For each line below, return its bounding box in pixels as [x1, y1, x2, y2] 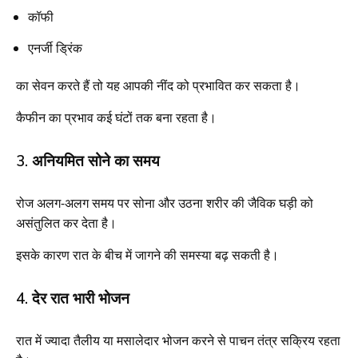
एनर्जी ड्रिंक [28, 38, 82, 57]
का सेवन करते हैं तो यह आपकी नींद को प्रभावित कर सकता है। [16, 76, 300, 94]
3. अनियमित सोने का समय [16, 150, 160, 170]
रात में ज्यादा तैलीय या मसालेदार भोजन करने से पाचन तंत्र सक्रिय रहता [16, 331, 340, 349]
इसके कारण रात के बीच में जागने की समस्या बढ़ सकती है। [16, 245, 279, 264]
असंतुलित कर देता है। [16, 213, 117, 232]
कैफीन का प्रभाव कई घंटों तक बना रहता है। [16, 108, 217, 126]
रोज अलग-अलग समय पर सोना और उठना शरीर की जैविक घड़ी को [16, 193, 313, 212]
